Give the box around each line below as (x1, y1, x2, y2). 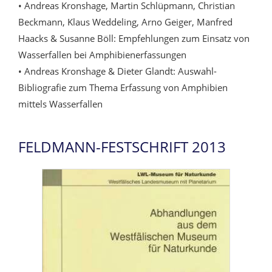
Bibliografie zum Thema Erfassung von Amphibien (18, 81, 228, 94)
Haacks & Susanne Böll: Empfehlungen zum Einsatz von (18, 32, 250, 45)
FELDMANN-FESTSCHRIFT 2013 (18, 137, 226, 157)
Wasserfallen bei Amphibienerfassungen (18, 49, 186, 61)
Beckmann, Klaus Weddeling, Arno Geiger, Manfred (18, 16, 233, 29)
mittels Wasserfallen (18, 98, 103, 110)
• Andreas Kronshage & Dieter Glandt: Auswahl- (18, 65, 217, 78)
